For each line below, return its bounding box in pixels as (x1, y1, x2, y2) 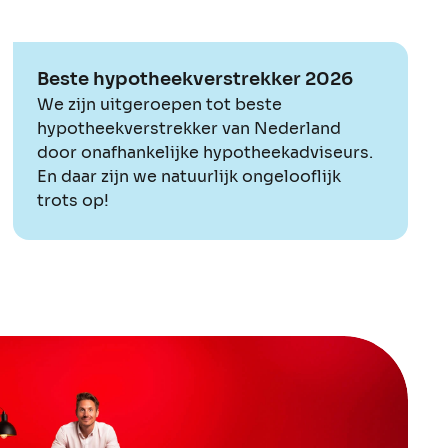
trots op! (37, 189, 110, 211)
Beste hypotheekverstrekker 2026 (37, 67, 354, 90)
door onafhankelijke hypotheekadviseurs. (37, 141, 374, 163)
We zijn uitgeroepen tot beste (37, 93, 283, 115)
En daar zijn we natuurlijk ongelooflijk (37, 165, 342, 187)
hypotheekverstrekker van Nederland (37, 117, 342, 139)
